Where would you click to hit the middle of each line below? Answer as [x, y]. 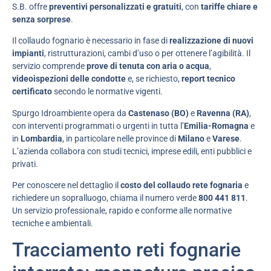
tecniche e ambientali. [53, 223]
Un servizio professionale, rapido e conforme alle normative [122, 211]
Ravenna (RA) [223, 113]
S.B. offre [31, 6]
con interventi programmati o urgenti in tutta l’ [98, 126]
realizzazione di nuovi [211, 41]
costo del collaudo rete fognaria [181, 185]
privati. [25, 164]
